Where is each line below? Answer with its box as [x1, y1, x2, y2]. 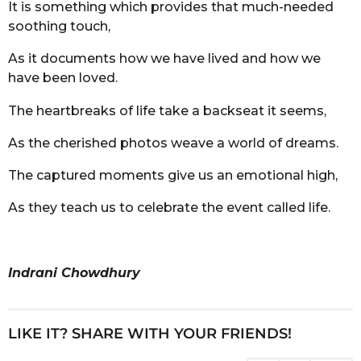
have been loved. [8, 70, 118, 86]
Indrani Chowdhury [8, 264, 140, 280]
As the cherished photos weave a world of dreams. [8, 135, 338, 151]
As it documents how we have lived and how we [8, 51, 321, 67]
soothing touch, [8, 19, 110, 35]
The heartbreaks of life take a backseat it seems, [8, 102, 326, 118]
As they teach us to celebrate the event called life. [8, 200, 330, 216]
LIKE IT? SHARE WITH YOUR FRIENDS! [8, 325, 292, 343]
